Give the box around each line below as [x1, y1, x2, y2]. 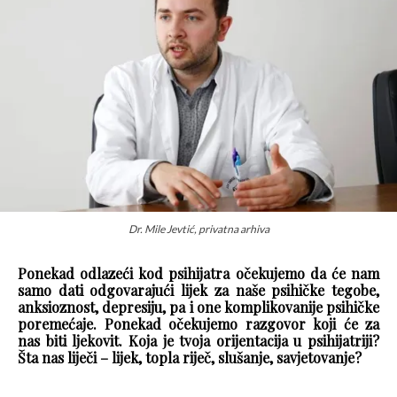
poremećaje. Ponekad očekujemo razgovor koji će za [18, 314, 379, 333]
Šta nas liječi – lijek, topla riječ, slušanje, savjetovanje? [18, 347, 362, 367]
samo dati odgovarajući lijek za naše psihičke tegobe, [18, 280, 379, 300]
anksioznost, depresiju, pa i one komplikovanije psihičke [18, 297, 379, 316]
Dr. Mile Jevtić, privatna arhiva [128, 222, 269, 236]
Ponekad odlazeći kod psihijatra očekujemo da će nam [18, 263, 379, 283]
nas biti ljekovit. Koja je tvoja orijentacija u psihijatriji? [18, 331, 379, 350]
